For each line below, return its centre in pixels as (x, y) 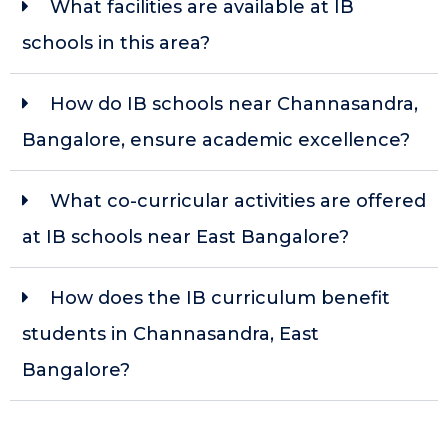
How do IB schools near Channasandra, (234, 104)
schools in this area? (116, 43)
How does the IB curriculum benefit (220, 298)
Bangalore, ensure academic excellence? (216, 140)
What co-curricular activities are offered (238, 201)
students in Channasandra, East (170, 334)
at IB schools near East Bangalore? (185, 237)
